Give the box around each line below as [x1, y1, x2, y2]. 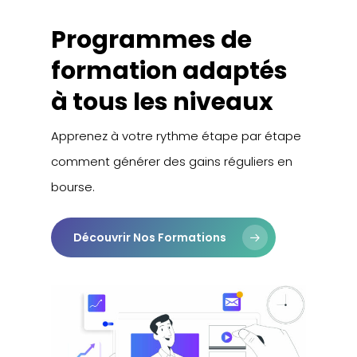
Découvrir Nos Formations [73, 229, 227, 246]
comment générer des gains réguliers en [51, 152, 293, 170]
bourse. [51, 178, 96, 195]
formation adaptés [51, 53, 288, 88]
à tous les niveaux [51, 84, 274, 119]
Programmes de [51, 22, 253, 57]
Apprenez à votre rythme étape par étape [51, 127, 302, 144]
